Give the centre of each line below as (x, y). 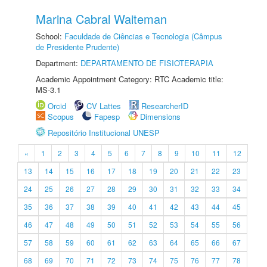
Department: (58, 63)
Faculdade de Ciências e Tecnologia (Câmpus (143, 36)
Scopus (61, 117)
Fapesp (107, 117)
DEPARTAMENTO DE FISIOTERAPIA (147, 63)
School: (50, 36)
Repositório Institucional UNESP (104, 133)
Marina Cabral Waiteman (101, 19)
